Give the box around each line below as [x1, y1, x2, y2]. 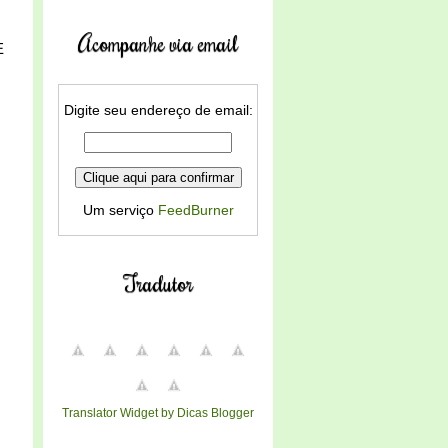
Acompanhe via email [78, 28, 238, 57]
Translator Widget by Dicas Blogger [62, 406, 254, 419]
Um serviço [82, 202, 158, 218]
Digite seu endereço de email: [63, 102, 253, 118]
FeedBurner [157, 202, 234, 218]
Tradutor [123, 268, 193, 297]
